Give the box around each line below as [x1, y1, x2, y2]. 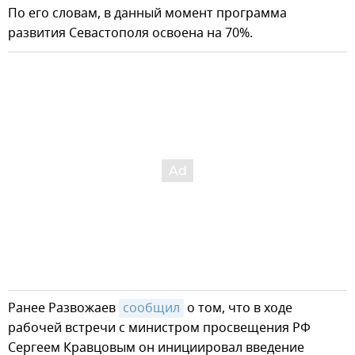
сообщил [123, 298, 180, 318]
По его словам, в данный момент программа [8, 3, 287, 23]
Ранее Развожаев [8, 298, 119, 318]
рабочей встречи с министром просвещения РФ [8, 318, 311, 338]
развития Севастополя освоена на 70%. [8, 23, 253, 43]
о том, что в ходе [184, 298, 292, 318]
